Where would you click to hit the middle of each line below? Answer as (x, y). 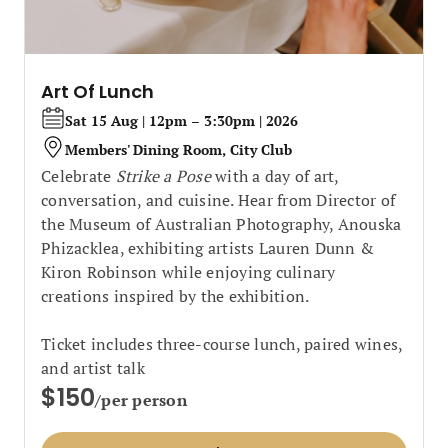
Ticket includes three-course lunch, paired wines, (222, 344)
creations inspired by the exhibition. (175, 296)
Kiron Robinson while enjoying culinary (188, 272)
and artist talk (93, 368)
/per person (141, 400)
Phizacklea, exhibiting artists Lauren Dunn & (207, 248)
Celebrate (78, 176)
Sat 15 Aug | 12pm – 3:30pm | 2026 (181, 120)
